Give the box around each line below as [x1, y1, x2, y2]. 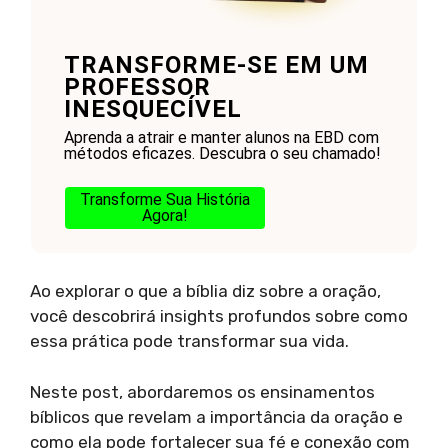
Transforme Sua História [79, 190, 250, 210]
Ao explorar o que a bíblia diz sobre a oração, [30, 281, 381, 302]
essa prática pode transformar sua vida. [30, 331, 349, 352]
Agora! [141, 206, 188, 226]
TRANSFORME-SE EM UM [63, 51, 369, 80]
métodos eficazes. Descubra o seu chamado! [63, 144, 381, 164]
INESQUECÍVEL [63, 95, 242, 124]
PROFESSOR [63, 73, 211, 102]
